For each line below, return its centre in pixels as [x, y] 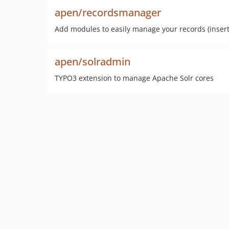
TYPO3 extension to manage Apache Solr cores [134, 78]
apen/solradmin [93, 62]
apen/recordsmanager [108, 13]
